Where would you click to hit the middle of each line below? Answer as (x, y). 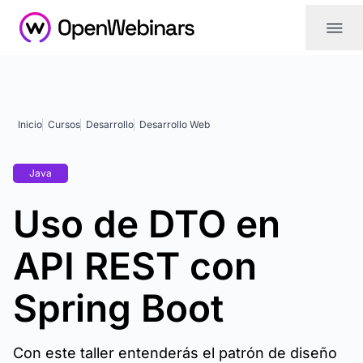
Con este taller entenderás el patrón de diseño (175, 353)
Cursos (64, 124)
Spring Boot (118, 308)
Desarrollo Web (175, 124)
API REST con (135, 266)
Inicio (30, 124)
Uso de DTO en (147, 224)
